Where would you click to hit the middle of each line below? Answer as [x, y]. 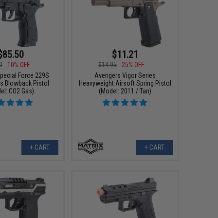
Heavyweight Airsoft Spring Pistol [125, 83]
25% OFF [133, 65]
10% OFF [19, 65]
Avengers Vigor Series [125, 75]
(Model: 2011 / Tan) [125, 91]
